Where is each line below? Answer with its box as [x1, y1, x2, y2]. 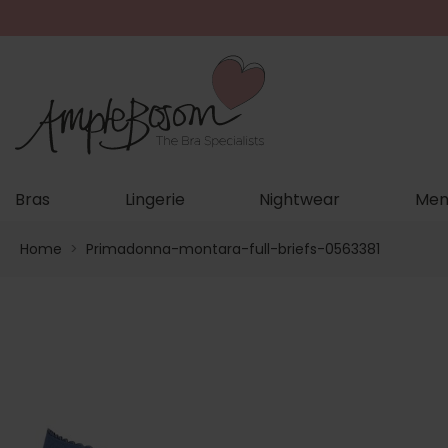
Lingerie [124, 187, 185, 211]
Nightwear [259, 187, 341, 211]
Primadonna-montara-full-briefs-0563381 [86, 238, 380, 259]
